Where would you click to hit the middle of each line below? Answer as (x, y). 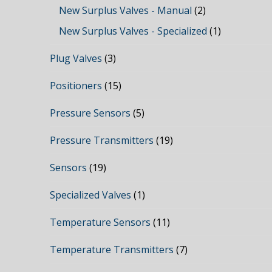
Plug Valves (76, 59)
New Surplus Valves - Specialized (133, 31)
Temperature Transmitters (112, 250)
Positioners (76, 86)
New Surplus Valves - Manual (126, 11)
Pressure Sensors (90, 113)
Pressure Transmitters (102, 141)
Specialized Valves (91, 195)
